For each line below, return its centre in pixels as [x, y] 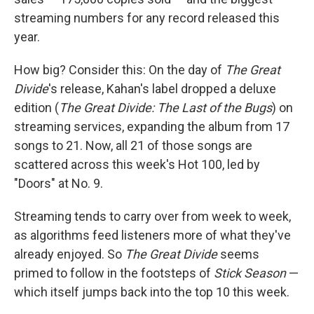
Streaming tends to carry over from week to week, [152, 216]
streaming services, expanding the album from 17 [152, 127]
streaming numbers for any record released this [147, 18]
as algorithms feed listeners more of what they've [152, 235]
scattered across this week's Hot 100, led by [137, 164]
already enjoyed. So [69, 254]
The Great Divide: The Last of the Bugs [165, 108]
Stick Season [250, 273]
